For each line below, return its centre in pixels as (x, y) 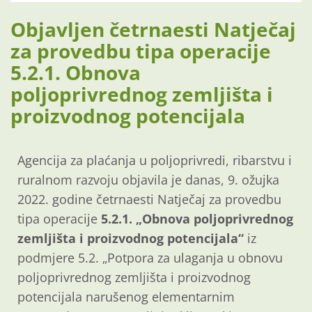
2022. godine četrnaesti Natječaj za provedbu (149, 200)
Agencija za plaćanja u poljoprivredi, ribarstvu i (155, 161)
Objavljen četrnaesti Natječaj (153, 30)
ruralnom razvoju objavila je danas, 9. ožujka (148, 180)
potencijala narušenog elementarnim (126, 297)
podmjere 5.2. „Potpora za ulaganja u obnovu (150, 258)
